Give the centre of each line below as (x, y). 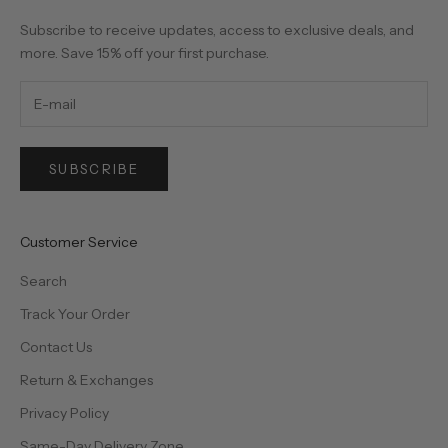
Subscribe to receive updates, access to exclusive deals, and (217, 30)
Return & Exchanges (86, 379)
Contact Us (56, 346)
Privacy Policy (64, 412)
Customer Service (79, 241)
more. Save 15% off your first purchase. (144, 53)
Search (43, 280)
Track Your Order (75, 313)
